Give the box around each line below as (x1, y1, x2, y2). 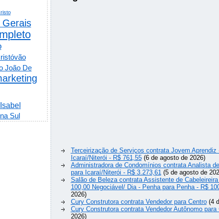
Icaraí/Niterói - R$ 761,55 (70, 154, 142, 162)
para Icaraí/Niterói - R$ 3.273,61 (70, 169, 161, 176)
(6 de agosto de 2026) (141, 154, 205, 162)
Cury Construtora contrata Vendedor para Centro (70, 198, 207, 206)
